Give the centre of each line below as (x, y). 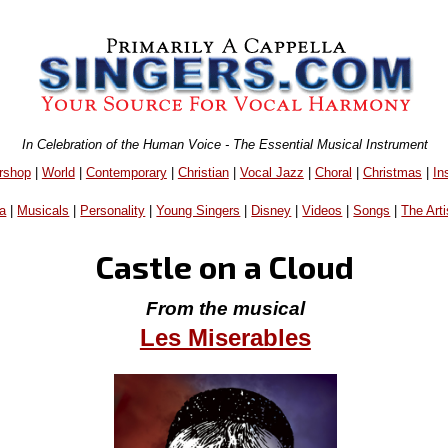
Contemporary (126, 172)
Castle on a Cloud (225, 265)
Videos (322, 211)
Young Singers (198, 211)
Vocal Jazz (271, 172)
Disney (271, 211)
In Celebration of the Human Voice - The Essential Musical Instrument (225, 144)
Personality (113, 211)
